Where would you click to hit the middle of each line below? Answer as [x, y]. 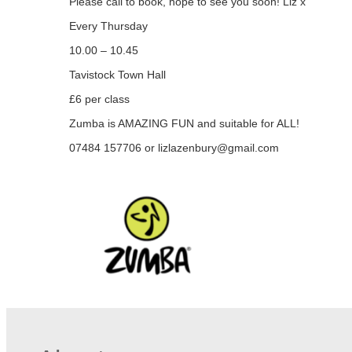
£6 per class [99, 99]
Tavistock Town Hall [117, 75]
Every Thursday [108, 26]
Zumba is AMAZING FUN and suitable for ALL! [184, 124]
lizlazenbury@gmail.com [218, 148]
